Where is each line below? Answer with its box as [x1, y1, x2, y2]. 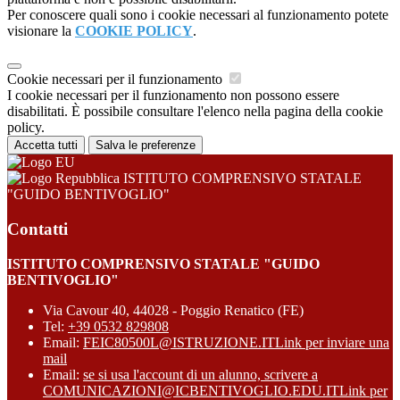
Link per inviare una [275, 334, 389, 350]
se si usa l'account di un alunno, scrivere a [83, 366, 318, 382]
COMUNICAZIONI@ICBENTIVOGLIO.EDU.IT [43, 382, 339, 398]
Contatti [7, 219, 68, 238]
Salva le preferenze [96, 138, 196, 153]
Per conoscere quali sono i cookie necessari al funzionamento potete [7, 7, 388, 23]
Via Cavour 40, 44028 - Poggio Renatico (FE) [43, 302, 304, 318]
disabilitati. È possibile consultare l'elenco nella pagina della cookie [7, 104, 383, 120]
